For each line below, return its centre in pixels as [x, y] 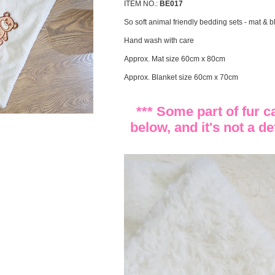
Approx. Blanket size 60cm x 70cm [181, 77]
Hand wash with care [159, 41]
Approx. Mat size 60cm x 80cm [175, 59]
